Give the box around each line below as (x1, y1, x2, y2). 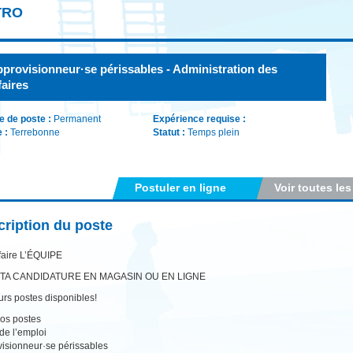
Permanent (54, 113, 101, 124)
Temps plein (188, 127, 240, 138)
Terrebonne (10, 127, 60, 138)
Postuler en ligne (135, 181, 226, 195)
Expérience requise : (153, 113, 246, 124)
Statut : (153, 127, 188, 138)
